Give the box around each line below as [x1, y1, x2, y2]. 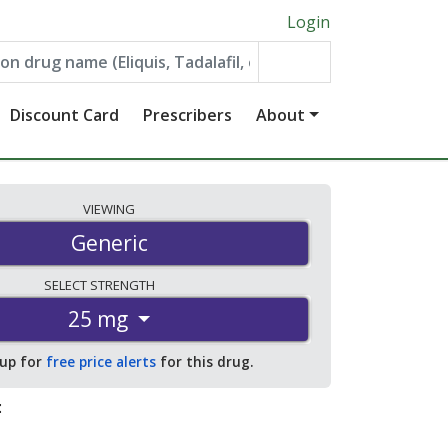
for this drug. [156, 352, 253, 372]
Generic [70, 229, 148, 258]
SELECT [43, 276, 90, 295]
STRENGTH [89, 276, 158, 295]
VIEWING [83, 200, 135, 218]
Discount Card [10, 104, 120, 126]
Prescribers [143, 104, 233, 126]
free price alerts [46, 352, 156, 372]
